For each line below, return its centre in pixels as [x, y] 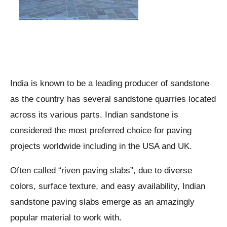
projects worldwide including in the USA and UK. [101, 146]
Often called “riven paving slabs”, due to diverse [101, 170]
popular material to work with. [66, 217]
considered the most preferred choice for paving [101, 130]
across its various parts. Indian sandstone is [94, 115]
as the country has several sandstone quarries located [113, 99]
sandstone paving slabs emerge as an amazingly [102, 202]
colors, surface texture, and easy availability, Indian [108, 186]
